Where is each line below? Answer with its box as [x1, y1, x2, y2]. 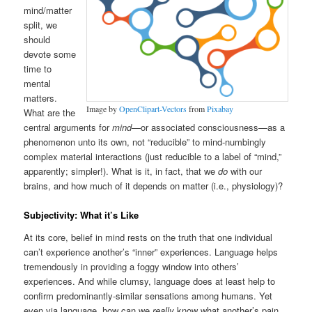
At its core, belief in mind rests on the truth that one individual [24, 230, 273, 244]
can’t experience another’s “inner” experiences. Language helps [24, 244, 279, 258]
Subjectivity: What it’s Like [24, 208, 139, 222]
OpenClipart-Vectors [118, 102, 187, 114]
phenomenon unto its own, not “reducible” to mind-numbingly [24, 135, 267, 148]
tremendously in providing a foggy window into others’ [24, 259, 240, 273]
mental [24, 77, 52, 90]
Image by [86, 102, 119, 114]
